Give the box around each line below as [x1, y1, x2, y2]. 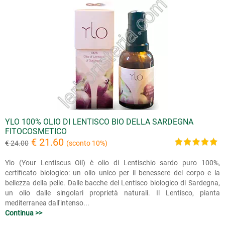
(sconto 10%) [66, 139, 107, 147]
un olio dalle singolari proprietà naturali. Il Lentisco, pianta [5, 189, 220, 197]
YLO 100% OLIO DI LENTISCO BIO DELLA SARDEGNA [5, 117, 193, 127]
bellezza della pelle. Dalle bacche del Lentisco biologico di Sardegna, [5, 179, 220, 187]
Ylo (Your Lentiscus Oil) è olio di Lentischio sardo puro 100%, [5, 159, 220, 167]
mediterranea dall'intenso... [5, 199, 89, 207]
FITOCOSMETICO [5, 127, 67, 136]
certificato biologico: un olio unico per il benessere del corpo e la [5, 169, 220, 177]
